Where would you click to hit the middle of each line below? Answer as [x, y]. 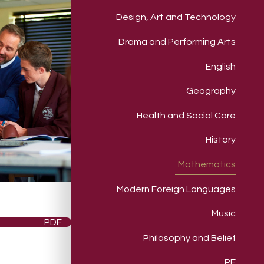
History [221, 140]
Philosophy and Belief [189, 238]
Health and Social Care [186, 115]
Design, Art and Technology [176, 17]
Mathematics [207, 165]
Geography [211, 91]
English [221, 66]
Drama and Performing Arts [177, 42]
